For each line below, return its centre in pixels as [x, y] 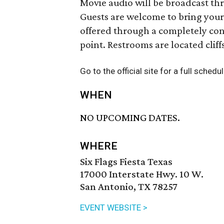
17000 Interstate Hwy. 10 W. [142, 174]
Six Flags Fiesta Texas [126, 162]
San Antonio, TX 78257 [129, 187]
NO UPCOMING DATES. [130, 118]
